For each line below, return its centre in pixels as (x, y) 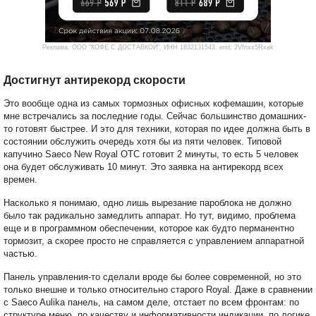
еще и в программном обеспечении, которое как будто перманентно (149, 229)
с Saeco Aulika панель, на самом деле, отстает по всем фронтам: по (151, 303)
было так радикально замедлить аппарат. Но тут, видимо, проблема (150, 216)
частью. (20, 254)
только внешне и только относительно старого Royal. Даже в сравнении (158, 290)
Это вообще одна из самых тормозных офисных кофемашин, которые (153, 104)
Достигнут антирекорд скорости (95, 80)
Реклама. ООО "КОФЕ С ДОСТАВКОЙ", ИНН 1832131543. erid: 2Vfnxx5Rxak (158, 48)
